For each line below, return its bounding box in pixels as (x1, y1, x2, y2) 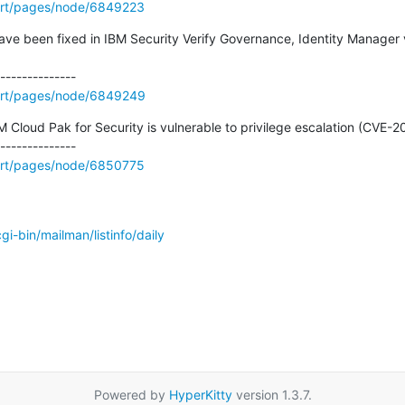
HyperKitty (168, 386, 232, 402)
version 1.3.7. (231, 386, 312, 402)
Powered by (93, 386, 169, 402)
